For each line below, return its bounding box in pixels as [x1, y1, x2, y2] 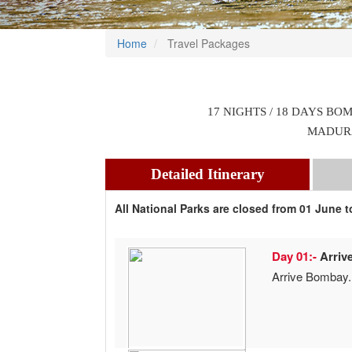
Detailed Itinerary [150, 165, 265, 182]
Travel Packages [164, 35, 251, 51]
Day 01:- [272, 247, 321, 266]
